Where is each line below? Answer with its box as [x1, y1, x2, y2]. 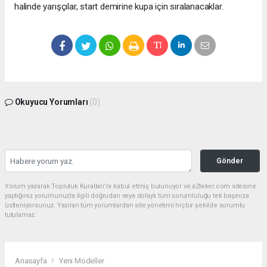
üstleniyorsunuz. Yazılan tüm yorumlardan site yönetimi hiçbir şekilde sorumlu [5, 201, 246, 210]
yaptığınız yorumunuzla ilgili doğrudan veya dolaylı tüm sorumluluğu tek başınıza [5, 192, 249, 200]
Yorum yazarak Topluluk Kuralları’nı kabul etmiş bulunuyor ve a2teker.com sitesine [5, 182, 256, 191]
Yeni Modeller [58, 256, 104, 266]
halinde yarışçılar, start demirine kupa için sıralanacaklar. [14, 1, 223, 13]
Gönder [216, 156, 244, 166]
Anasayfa [15, 256, 49, 266]
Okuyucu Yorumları [13, 97, 90, 107]
